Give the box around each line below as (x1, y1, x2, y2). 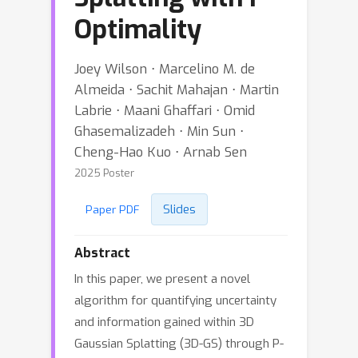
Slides (163, 201, 196, 217)
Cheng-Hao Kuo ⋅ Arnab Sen (74, 143, 247, 161)
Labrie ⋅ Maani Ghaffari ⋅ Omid (74, 101, 255, 119)
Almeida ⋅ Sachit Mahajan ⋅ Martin (74, 81, 279, 98)
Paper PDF (86, 202, 140, 217)
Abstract (74, 245, 130, 261)
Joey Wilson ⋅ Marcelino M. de (74, 60, 255, 78)
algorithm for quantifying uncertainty (74, 292, 276, 308)
